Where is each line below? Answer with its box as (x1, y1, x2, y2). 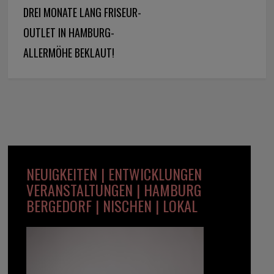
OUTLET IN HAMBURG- (23, 24, 115, 40)
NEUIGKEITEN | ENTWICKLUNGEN (26, 162, 202, 185)
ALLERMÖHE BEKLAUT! (23, 44, 115, 61)
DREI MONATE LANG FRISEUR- (23, 4, 142, 20)
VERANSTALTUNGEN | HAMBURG (26, 178, 202, 201)
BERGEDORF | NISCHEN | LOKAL (26, 194, 198, 217)
